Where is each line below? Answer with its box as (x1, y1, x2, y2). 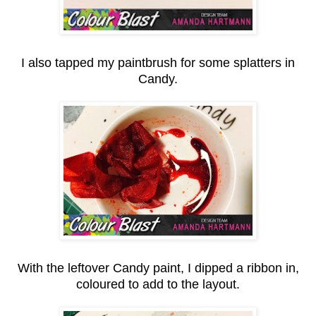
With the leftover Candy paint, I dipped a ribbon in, (17, 260, 299, 275)
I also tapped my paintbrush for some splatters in (21, 55, 295, 70)
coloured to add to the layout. (76, 276, 240, 291)
